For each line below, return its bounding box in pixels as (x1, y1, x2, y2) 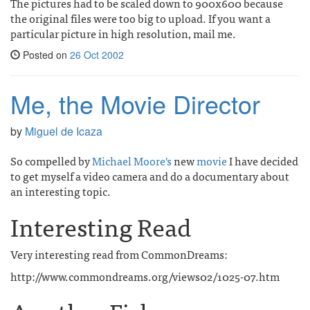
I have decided (227, 152, 298, 170)
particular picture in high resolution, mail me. (10, 24, 236, 42)
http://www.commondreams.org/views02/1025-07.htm (10, 267, 280, 285)
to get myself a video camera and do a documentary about (10, 167, 289, 185)
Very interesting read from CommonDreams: (10, 245, 228, 263)
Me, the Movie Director (10, 86, 260, 121)
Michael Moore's (92, 152, 172, 170)
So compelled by (10, 152, 92, 170)
